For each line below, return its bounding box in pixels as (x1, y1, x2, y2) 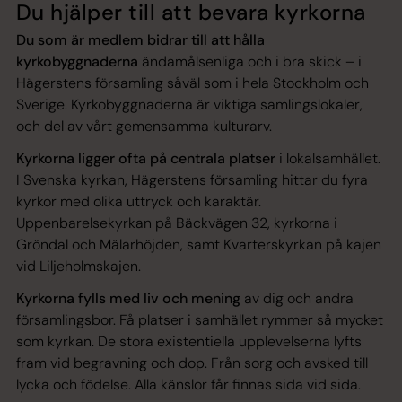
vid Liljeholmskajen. (16, 257, 141, 276)
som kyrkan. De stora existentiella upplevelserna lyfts (16, 332, 362, 352)
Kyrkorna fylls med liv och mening (16, 289, 240, 309)
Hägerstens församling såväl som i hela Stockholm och (16, 74, 369, 93)
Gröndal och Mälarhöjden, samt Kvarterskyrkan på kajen (16, 235, 381, 255)
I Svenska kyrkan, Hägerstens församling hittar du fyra (16, 170, 368, 190)
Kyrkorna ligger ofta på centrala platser (16, 149, 275, 169)
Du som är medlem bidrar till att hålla (16, 31, 265, 50)
